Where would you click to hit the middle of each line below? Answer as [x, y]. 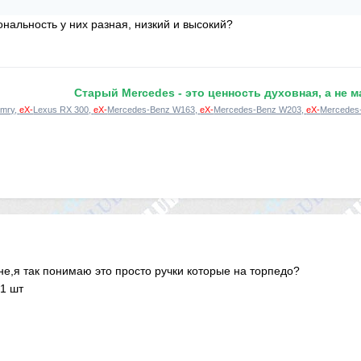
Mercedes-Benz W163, [153, 109]
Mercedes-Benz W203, [259, 109]
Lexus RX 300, [62, 109]
